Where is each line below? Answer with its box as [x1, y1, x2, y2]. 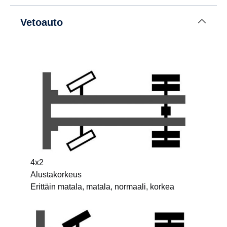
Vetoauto [20, 17, 63, 28]
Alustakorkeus [30, 170, 82, 179]
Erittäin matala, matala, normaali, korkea [30, 182, 174, 192]
